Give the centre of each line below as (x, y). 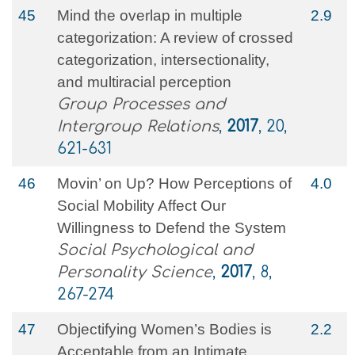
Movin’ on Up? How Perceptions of (174, 183)
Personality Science (135, 272)
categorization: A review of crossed (175, 38)
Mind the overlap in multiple (150, 15)
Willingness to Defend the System (172, 228)
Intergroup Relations (138, 126)
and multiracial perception (144, 82)
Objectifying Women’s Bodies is (164, 329)
